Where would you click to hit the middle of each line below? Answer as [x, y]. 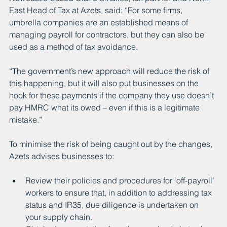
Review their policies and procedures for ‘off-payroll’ [121, 180]
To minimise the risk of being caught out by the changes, [112, 144]
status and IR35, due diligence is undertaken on [113, 204]
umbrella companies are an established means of [100, 22]
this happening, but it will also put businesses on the [105, 83]
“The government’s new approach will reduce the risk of [110, 71]
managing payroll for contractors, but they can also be [108, 34]
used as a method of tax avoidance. [73, 46]
